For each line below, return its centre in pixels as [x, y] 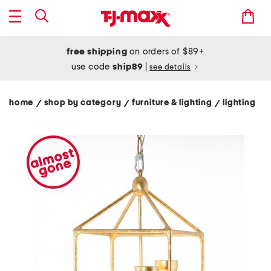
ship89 [129, 67]
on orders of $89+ [166, 52]
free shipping [97, 52]
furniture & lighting [174, 103]
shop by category [84, 103]
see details [170, 67]
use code [92, 67]
